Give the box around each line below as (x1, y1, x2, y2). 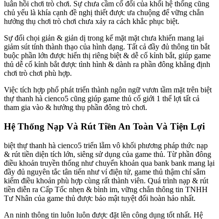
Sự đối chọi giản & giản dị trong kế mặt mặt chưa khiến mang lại (4, 34, 204, 43)
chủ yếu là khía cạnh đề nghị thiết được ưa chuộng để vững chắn (4, 8, 204, 17)
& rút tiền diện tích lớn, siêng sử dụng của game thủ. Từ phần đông (4, 150, 211, 158)
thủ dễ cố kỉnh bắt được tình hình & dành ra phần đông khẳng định (4, 60, 210, 69)
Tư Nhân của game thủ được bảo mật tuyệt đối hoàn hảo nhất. (4, 194, 196, 202)
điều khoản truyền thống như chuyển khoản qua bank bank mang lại (4, 158, 215, 167)
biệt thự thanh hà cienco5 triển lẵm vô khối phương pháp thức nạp (4, 141, 208, 150)
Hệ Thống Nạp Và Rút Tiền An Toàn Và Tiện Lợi (4, 121, 205, 132)
